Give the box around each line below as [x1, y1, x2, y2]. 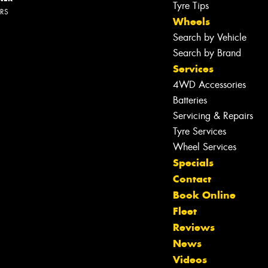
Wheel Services [173, 141, 236, 154]
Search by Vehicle [173, 31, 246, 44]
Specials [173, 156, 214, 170]
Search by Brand [173, 47, 241, 60]
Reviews [173, 221, 215, 234]
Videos [173, 253, 207, 267]
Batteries [173, 94, 207, 107]
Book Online [173, 188, 236, 202]
